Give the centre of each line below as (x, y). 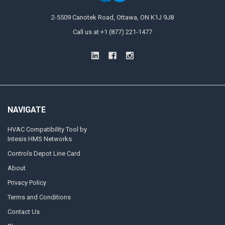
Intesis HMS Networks (39, 139)
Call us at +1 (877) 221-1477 (113, 32)
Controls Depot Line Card (44, 154)
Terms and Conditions (39, 197)
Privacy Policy (27, 183)
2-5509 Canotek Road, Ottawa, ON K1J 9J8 (113, 18)
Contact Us (23, 212)
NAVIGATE (26, 109)
